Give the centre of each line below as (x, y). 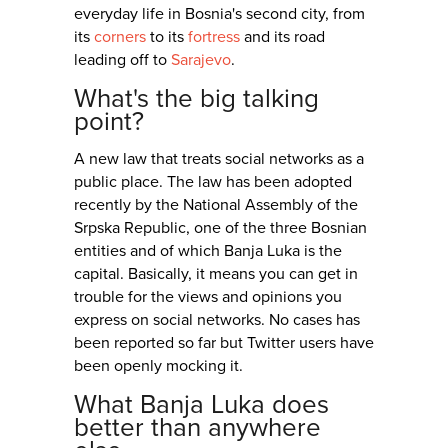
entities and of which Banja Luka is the (208, 251)
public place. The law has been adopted (213, 182)
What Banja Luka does (201, 405)
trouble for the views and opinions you (208, 297)
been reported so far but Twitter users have (224, 343)
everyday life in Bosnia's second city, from (219, 14)
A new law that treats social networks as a (219, 159)
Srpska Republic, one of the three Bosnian (220, 228)
